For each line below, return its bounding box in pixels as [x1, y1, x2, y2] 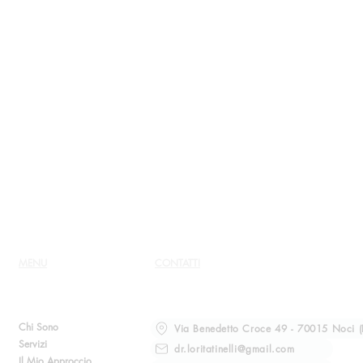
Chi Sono [19, 320, 58, 334]
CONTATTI [155, 256, 200, 270]
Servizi [19, 337, 47, 351]
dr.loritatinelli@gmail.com [174, 342, 295, 356]
